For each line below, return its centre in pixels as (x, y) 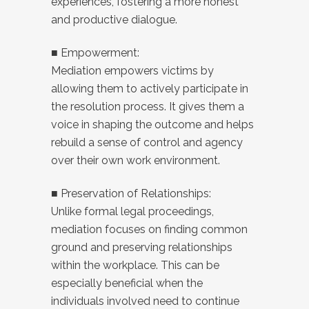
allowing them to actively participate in (150, 89)
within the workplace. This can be (135, 265)
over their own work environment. (136, 160)
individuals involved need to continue (145, 301)
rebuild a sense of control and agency (147, 142)
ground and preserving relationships (142, 247)
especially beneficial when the (127, 283)
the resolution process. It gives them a (148, 107)
